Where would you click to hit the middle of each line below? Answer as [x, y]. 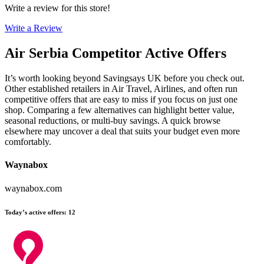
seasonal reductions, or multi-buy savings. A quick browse [113, 121]
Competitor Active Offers [149, 53]
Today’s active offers [34, 212]
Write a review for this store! [57, 8]
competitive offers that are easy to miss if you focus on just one [121, 100]
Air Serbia [37, 53]
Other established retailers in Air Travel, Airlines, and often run [121, 89]
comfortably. [28, 142]
